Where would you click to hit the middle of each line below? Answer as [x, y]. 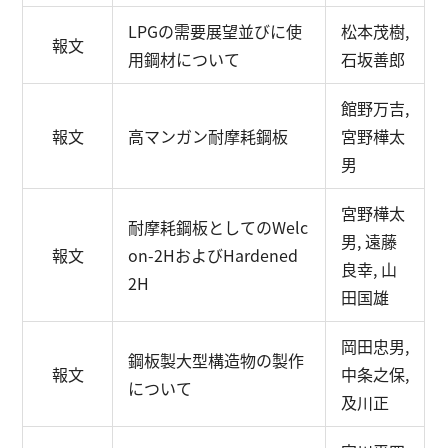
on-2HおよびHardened [213, 255]
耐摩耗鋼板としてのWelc [218, 227]
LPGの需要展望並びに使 [215, 31]
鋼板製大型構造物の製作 [216, 360]
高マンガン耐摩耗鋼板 [208, 136]
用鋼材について [184, 59]
